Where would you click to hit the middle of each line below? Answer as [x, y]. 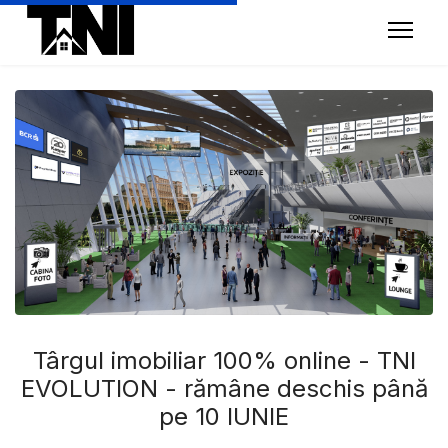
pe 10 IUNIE [224, 417]
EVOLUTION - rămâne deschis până [224, 389]
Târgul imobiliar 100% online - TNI [224, 361]
